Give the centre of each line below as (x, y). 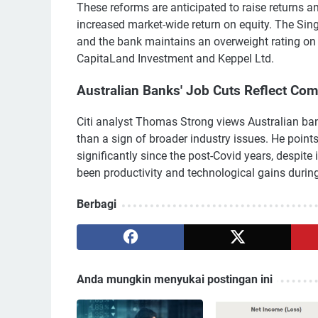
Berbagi (97, 204)
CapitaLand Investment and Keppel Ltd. (175, 58)
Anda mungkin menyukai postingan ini (175, 280)
